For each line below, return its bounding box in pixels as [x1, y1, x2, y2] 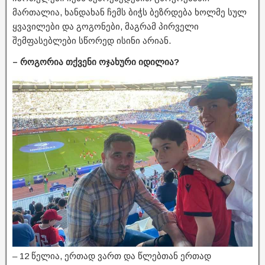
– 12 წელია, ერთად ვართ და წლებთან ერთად [12, 250, 211, 261]
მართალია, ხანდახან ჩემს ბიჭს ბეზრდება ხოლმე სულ [12, 7, 247, 18]
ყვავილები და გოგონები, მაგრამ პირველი [12, 21, 199, 32]
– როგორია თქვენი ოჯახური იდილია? [12, 57, 179, 67]
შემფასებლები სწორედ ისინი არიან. [12, 35, 171, 46]
